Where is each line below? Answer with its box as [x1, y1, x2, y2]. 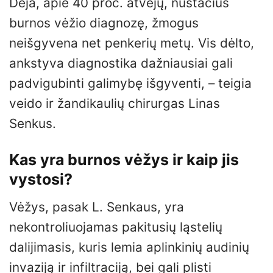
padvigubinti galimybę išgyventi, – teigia [9, 76, 252, 91]
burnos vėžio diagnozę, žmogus [9, 15, 199, 31]
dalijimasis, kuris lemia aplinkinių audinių [9, 239, 249, 255]
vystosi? [9, 170, 73, 189]
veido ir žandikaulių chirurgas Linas [9, 96, 220, 112]
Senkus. [9, 116, 56, 132]
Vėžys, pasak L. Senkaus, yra [9, 199, 184, 214]
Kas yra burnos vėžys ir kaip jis [9, 151, 239, 169]
